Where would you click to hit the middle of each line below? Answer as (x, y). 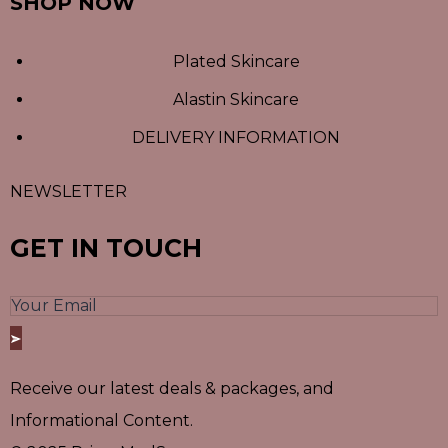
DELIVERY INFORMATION (236, 137)
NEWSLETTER (68, 191)
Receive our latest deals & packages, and (172, 388)
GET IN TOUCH (106, 247)
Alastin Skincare (236, 99)
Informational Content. (101, 420)
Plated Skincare (236, 61)
